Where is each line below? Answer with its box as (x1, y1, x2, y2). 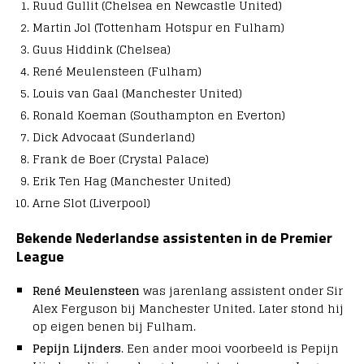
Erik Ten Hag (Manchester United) (32, 171, 231, 192)
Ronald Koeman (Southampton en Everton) (32, 105, 285, 126)
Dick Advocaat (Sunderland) (32, 127, 195, 148)
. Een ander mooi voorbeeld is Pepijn (121, 338, 339, 359)
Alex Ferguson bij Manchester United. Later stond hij (32, 298, 344, 319)
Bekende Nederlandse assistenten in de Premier (16, 227, 332, 249)
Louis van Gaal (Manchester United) (32, 83, 242, 104)
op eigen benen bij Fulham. (32, 316, 196, 337)
